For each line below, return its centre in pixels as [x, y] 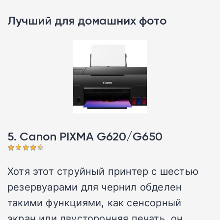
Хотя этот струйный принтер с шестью [103, 171]
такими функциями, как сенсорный [95, 203]
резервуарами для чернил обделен [95, 187]
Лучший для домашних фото [87, 21]
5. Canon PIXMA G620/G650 [85, 137]
